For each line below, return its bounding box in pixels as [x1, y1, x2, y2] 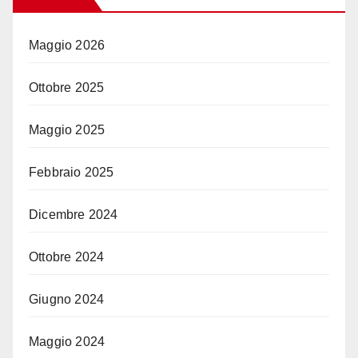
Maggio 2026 [29, 38, 105, 53]
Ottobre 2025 [29, 81, 105, 95]
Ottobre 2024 [29, 250, 105, 265]
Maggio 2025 [29, 123, 105, 137]
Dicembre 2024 [29, 208, 118, 222]
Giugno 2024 [29, 292, 105, 307]
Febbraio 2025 [29, 165, 114, 180]
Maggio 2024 [29, 335, 105, 349]
